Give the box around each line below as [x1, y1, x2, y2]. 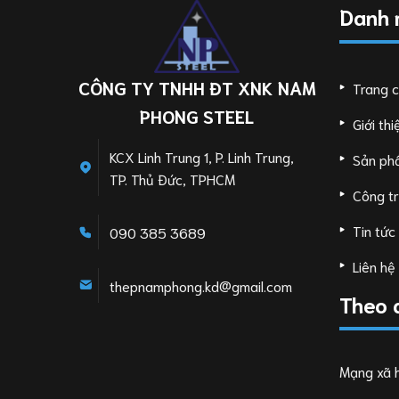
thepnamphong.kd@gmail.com [109, 275, 292, 295]
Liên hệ [353, 256, 396, 276]
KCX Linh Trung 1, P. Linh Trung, [109, 147, 294, 167]
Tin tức [353, 221, 396, 240]
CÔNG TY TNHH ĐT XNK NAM [77, 76, 316, 100]
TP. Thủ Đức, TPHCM [109, 169, 235, 189]
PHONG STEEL [140, 104, 255, 128]
